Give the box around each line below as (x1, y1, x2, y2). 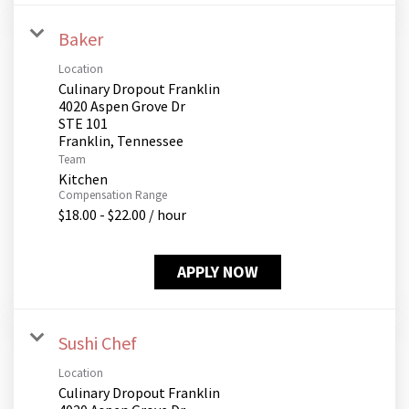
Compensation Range (58, 187, 167, 204)
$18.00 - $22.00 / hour (58, 205, 186, 225)
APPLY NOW (177, 261, 258, 283)
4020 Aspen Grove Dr (58, 97, 185, 116)
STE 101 (58, 114, 108, 133)
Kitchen (58, 170, 108, 189)
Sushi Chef (58, 331, 137, 355)
